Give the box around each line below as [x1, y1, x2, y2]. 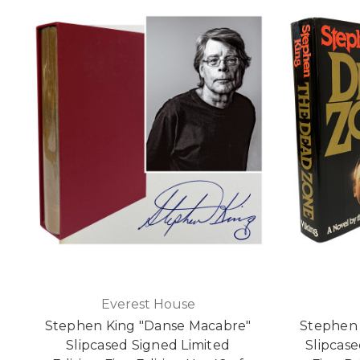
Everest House [100, 297, 195, 313]
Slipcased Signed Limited [66, 337, 230, 354]
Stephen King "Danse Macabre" [44, 318, 252, 334]
